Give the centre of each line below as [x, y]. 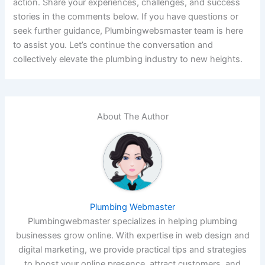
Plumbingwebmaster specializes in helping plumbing [132, 221]
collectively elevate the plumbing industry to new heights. [128, 59]
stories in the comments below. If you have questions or [126, 16]
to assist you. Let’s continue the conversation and [113, 45]
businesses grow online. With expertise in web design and [132, 235]
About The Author [132, 116]
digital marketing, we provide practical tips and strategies [132, 249]
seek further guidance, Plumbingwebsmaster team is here [128, 30]
